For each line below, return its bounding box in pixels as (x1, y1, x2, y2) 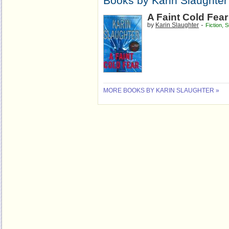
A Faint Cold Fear (147, 12, 228, 22)
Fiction (205, 22, 222, 28)
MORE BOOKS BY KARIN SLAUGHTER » (103, 87, 219, 94)
